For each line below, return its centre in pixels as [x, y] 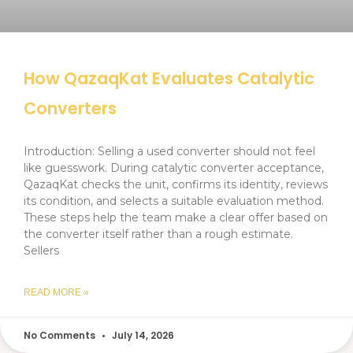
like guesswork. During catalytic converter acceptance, [174, 168]
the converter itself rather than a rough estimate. [158, 234]
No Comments [61, 336]
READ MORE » [56, 293]
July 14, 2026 [142, 336]
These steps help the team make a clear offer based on [176, 218]
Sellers [41, 251]
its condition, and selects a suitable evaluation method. [174, 201]
